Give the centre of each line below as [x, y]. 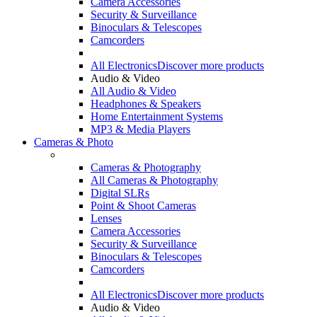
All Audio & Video [133, 91]
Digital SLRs [120, 193]
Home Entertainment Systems [157, 116]
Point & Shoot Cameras [143, 206]
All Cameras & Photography [154, 180]
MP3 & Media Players [140, 129]
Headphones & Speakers [146, 104]
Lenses [106, 218]
